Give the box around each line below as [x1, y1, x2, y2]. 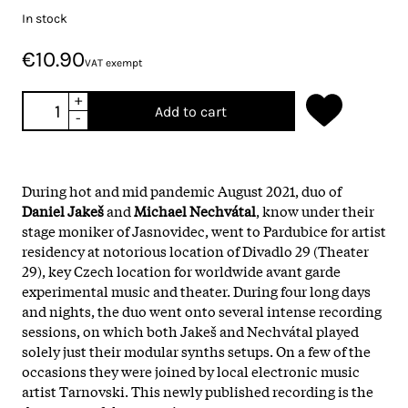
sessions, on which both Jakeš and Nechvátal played [22, 320, 359, 341]
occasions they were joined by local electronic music [22, 360, 360, 381]
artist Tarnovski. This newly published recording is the [22, 380, 373, 401]
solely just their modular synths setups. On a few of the [22, 340, 371, 361]
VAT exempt [85, 56, 143, 69]
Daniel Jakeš [22, 199, 104, 220]
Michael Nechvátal [134, 199, 256, 220]
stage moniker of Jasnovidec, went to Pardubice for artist [22, 219, 386, 240]
